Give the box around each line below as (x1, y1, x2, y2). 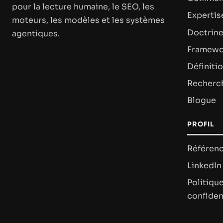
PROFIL (187, 120, 215, 129)
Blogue (187, 95, 216, 106)
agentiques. (12, 28, 60, 39)
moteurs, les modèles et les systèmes (12, 14, 165, 25)
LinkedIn (187, 160, 222, 171)
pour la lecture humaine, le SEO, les (12, 1, 154, 12)
